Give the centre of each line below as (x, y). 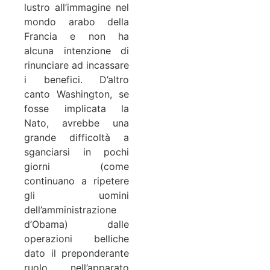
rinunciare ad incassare (77, 65)
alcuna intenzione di (77, 50)
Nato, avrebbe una (77, 123)
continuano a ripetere (77, 181)
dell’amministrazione (70, 209)
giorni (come (77, 166)
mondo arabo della (77, 21)
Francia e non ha (77, 36)
